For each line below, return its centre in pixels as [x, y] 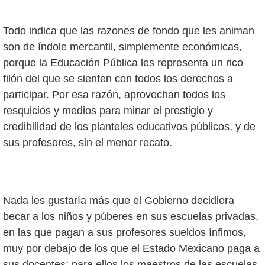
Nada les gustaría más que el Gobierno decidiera [119, 200]
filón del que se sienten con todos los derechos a [118, 79]
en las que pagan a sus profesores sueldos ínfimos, [125, 232]
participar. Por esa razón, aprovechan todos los [114, 95]
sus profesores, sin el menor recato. [88, 143]
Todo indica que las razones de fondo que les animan [129, 31]
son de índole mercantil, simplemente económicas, [122, 47]
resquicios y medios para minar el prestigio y [108, 111]
